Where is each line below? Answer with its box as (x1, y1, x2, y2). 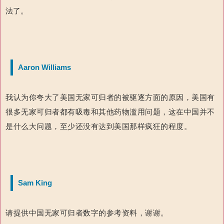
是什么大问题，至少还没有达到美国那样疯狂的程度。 (5, 121, 192, 130)
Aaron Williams (18, 62, 71, 71)
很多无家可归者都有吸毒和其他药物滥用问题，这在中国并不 (5, 107, 215, 116)
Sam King (18, 178, 52, 187)
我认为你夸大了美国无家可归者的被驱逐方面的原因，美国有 (5, 92, 215, 101)
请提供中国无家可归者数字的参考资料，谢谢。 (5, 208, 168, 217)
